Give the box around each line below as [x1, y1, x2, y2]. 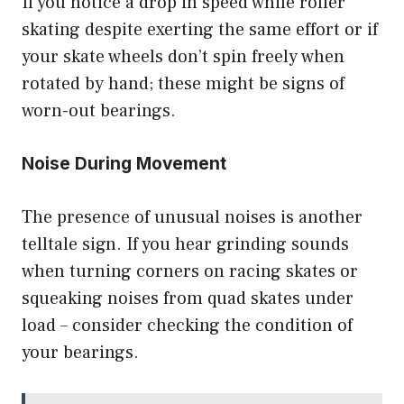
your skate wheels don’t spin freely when [22, 45, 344, 69]
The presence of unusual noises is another [22, 206, 363, 230]
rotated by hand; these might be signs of [22, 72, 344, 96]
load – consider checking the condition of [22, 314, 353, 338]
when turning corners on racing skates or [22, 260, 358, 284]
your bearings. [22, 341, 139, 365]
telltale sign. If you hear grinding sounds [22, 233, 349, 257]
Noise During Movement [22, 153, 226, 175]
